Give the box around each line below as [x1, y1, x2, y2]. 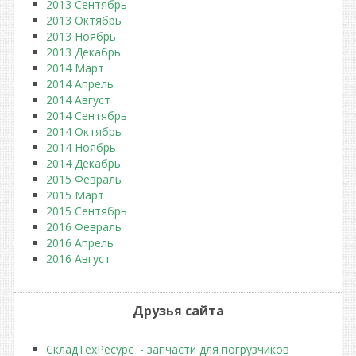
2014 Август [46, 92, 110, 107]
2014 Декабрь [46, 156, 121, 171]
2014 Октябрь [46, 124, 122, 139]
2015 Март [46, 188, 104, 203]
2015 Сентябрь [46, 203, 127, 219]
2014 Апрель [46, 76, 114, 91]
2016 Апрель [46, 235, 114, 250]
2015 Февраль [46, 172, 122, 187]
